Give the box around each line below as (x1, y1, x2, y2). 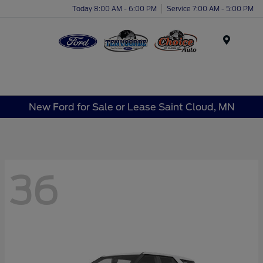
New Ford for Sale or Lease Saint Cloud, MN (28, 101, 235, 113)
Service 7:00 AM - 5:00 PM (167, 4, 254, 13)
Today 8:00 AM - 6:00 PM (72, 4, 157, 13)
